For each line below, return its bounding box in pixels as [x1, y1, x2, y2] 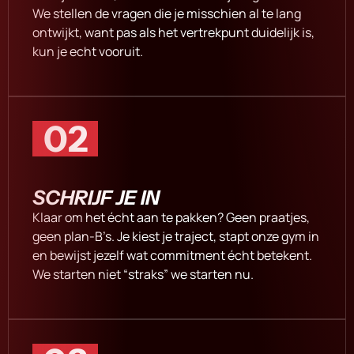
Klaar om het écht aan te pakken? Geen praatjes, [32, 208, 310, 226]
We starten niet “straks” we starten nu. [32, 265, 254, 283]
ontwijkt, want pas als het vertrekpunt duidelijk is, [32, 23, 314, 41]
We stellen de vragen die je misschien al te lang [32, 4, 301, 22]
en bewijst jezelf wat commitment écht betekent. [32, 246, 312, 264]
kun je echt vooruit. [32, 42, 143, 60]
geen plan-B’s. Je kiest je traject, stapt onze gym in [32, 227, 319, 245]
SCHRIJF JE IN [32, 185, 160, 209]
